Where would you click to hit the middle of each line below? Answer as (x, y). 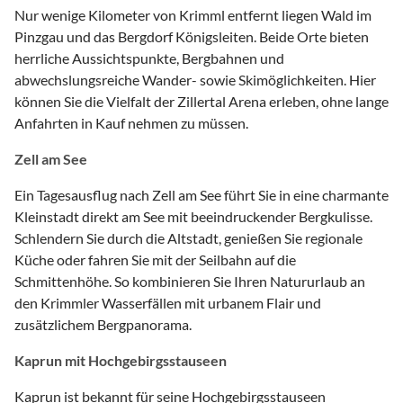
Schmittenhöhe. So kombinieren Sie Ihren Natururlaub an (190, 281)
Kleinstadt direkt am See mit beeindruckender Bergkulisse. (193, 216)
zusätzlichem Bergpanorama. (103, 324)
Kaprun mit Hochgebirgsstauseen (121, 360)
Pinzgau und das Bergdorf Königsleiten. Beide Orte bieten (192, 36)
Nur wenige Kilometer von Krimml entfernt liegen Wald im (193, 14)
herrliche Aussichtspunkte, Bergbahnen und (149, 58)
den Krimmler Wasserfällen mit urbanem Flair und (168, 302)
